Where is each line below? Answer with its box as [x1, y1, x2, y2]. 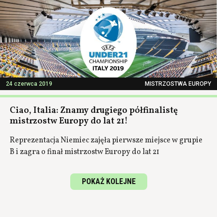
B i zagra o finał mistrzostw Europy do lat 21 [10, 147, 159, 157]
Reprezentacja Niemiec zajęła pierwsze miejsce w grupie [10, 135, 202, 146]
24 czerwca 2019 [6, 80, 52, 87]
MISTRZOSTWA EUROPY [145, 80, 211, 87]
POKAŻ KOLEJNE [81, 177, 136, 186]
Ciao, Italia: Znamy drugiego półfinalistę [10, 105, 178, 117]
